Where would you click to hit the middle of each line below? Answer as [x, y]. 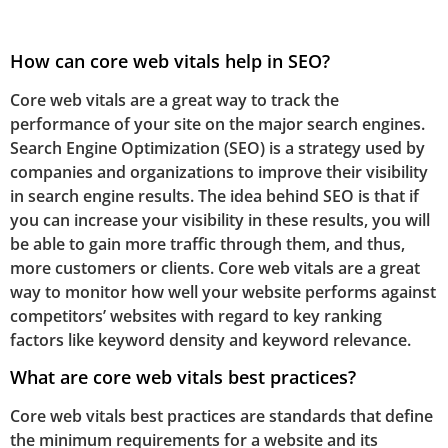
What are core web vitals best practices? [183, 376]
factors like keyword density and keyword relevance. [210, 340]
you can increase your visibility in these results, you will [220, 220]
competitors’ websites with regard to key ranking [196, 316]
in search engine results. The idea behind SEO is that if [214, 196]
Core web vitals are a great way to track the [174, 100]
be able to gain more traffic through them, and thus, [207, 244]
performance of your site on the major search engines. [217, 124]
